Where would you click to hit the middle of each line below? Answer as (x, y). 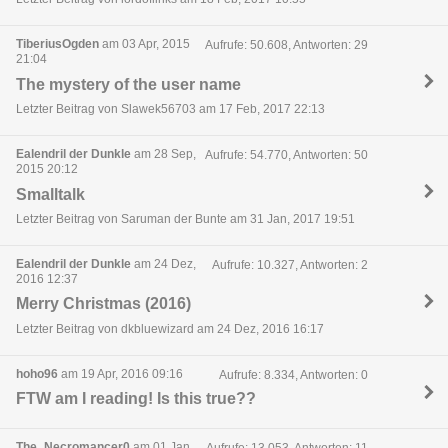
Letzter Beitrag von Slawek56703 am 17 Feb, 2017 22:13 (170, 108)
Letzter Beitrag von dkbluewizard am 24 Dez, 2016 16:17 (170, 328)
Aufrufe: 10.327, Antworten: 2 (289, 265)
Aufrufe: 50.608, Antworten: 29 (286, 45)
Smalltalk (50, 194)
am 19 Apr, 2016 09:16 (120, 374)
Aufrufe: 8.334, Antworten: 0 (293, 375)
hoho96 (37, 374)
